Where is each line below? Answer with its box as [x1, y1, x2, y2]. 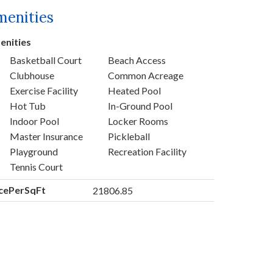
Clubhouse [10, 69, 54, 81]
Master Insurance [10, 130, 83, 142]
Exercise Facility [10, 84, 78, 96]
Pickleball [107, 130, 150, 142]
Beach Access [107, 54, 166, 66]
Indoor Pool [10, 115, 59, 127]
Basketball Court [10, 54, 82, 66]
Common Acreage [107, 69, 183, 81]
